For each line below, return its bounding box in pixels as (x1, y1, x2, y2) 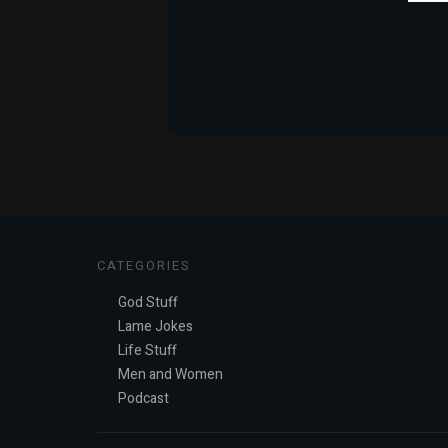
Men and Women (118, 364, 223, 385)
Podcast (118, 388, 169, 409)
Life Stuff (118, 340, 177, 361)
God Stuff (118, 292, 178, 313)
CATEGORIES (97, 256, 191, 275)
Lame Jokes (118, 316, 193, 337)
